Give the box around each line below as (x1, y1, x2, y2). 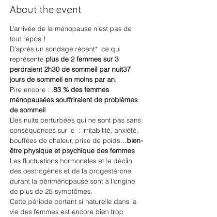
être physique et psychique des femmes (10, 146, 135, 155)
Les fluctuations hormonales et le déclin (10, 156, 134, 165)
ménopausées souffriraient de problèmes (10, 95, 139, 104)
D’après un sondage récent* (10, 45, 99, 53)
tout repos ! (10, 34, 46, 43)
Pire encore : (10, 85, 51, 94)
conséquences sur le (10, 126, 77, 135)
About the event (10, 3, 81, 15)
